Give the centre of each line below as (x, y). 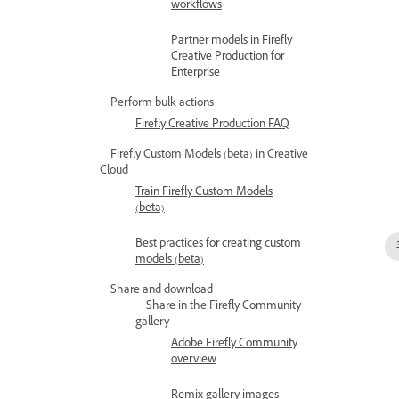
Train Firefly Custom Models (204, 193)
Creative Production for (228, 58)
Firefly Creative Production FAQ (212, 126)
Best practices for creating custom (218, 245)
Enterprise (195, 74)
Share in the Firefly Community (224, 307)
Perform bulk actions (162, 104)
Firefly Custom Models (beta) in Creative (209, 156)
